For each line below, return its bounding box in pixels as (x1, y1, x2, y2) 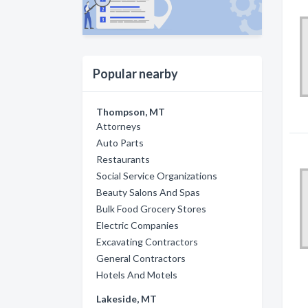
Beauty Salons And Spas (96, 186, 200, 198)
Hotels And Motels (96, 268, 177, 280)
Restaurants (96, 153, 150, 165)
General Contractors (96, 252, 186, 264)
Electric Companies (96, 219, 179, 231)
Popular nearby (93, 65, 178, 81)
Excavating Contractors (96, 235, 198, 247)
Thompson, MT (96, 105, 165, 118)
